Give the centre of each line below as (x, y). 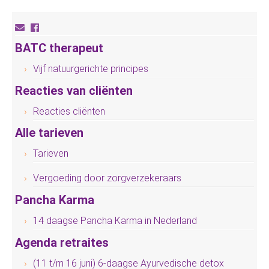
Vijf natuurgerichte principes (91, 68)
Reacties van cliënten (74, 90)
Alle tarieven (49, 133)
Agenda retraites (62, 242)
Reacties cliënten (69, 111)
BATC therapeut (59, 48)
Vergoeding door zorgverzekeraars (107, 178)
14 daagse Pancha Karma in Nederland (115, 220)
